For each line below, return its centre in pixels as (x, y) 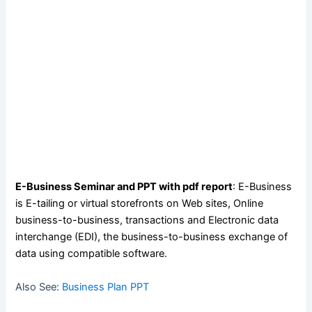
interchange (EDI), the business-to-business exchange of (152, 237)
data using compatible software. (92, 254)
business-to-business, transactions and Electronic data (147, 220)
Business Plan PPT (106, 287)
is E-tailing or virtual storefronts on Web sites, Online (140, 204)
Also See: (39, 287)
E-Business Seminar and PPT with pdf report (124, 187)
